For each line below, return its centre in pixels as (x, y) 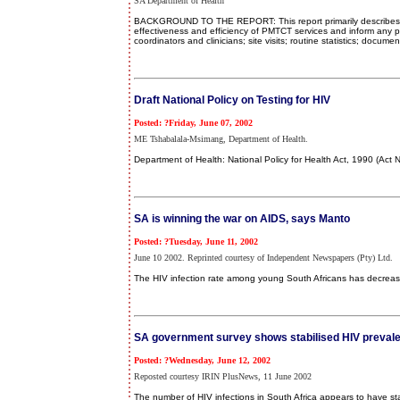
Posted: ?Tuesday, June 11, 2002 (196, 242)
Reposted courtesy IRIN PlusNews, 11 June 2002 (223, 376)
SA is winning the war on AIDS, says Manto (242, 219)
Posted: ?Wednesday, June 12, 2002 (202, 360)
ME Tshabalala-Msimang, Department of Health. (221, 139)
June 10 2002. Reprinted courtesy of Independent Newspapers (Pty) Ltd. (263, 258)
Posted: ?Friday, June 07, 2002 (193, 123)
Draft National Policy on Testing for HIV (232, 100)
